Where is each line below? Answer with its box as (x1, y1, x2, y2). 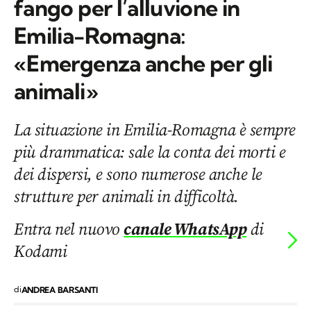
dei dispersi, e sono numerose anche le (14, 162, 262, 186)
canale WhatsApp (124, 217, 247, 241)
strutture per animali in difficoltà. (14, 185, 239, 208)
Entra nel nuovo (14, 217, 124, 241)
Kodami (14, 239, 67, 263)
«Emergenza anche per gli (14, 49, 273, 78)
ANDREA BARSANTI (21, 285, 98, 296)
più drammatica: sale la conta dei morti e (14, 140, 286, 164)
